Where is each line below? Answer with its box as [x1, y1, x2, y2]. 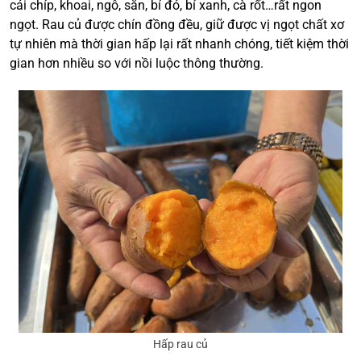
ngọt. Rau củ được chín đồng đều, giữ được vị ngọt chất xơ [10, 17, 344, 33]
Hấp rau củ [153, 338, 208, 351]
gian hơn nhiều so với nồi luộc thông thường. [10, 56, 267, 72]
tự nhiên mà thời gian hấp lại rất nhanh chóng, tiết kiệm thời [10, 36, 349, 52]
